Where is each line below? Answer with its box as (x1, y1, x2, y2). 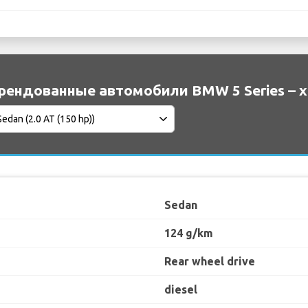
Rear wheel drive (164, 255, 255, 268)
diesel (164, 283, 197, 296)
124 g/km (164, 227, 213, 240)
